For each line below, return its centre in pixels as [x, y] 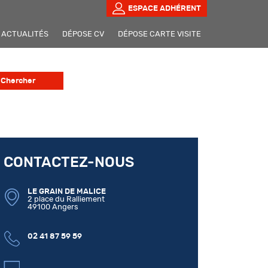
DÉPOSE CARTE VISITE [159, 34]
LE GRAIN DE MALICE [67, 191]
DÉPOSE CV [83, 34]
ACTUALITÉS [25, 34]
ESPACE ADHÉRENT [165, 8]
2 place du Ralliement [66, 199]
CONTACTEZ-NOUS [69, 163]
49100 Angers [53, 207]
